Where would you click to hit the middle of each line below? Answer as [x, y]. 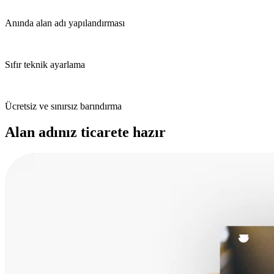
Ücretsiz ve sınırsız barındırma [63, 106]
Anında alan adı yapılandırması [65, 23]
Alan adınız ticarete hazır [85, 132]
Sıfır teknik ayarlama [45, 64]
